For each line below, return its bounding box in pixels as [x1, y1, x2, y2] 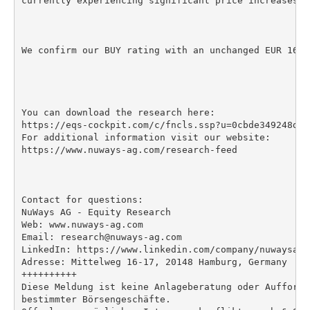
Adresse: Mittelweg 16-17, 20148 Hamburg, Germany [21, 256, 287, 267]
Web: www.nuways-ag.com [21, 219, 143, 230]
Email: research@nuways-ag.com [21, 231, 182, 242]
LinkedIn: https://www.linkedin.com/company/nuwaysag [21, 244, 304, 255]
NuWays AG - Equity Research [21, 206, 171, 217]
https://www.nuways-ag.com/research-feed [21, 144, 237, 155]
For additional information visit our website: [21, 131, 271, 143]
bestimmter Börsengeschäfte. [21, 293, 171, 304]
